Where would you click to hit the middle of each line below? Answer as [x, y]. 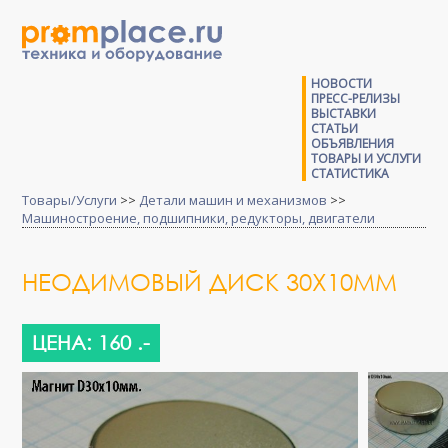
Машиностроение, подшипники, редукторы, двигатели [199, 218]
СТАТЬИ [334, 128]
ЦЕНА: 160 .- [91, 342]
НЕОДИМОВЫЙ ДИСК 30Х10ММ [210, 281]
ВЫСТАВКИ [343, 113]
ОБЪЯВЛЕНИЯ [352, 143]
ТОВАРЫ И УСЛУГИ [365, 158]
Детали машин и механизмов [233, 200]
